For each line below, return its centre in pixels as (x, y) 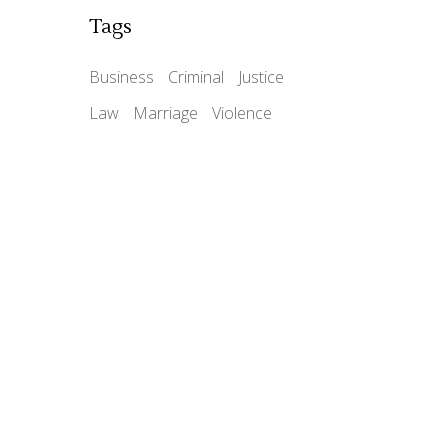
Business (121, 77)
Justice (260, 77)
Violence (241, 113)
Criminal (195, 77)
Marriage (165, 113)
